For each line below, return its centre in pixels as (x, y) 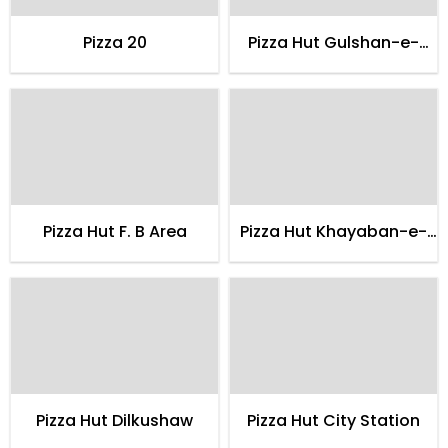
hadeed (333, 66)
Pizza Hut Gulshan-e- (333, 42)
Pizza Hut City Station (333, 421)
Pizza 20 (114, 42)
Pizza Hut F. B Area (114, 231)
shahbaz (333, 255)
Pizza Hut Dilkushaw (114, 421)
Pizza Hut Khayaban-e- (333, 231)
